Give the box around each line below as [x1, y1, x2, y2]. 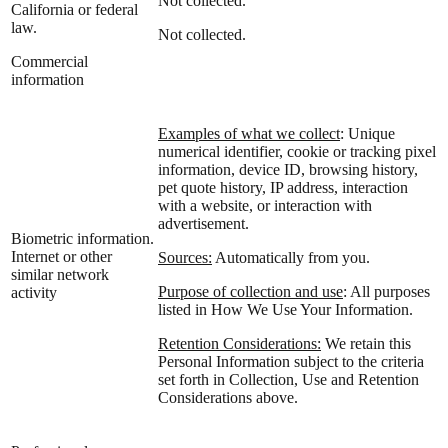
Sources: [158, 248, 212, 266]
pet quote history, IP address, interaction [158, 178, 408, 196]
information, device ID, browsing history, [158, 160, 418, 178]
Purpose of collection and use [158, 282, 343, 300]
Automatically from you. [212, 248, 370, 266]
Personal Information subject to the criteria [158, 352, 424, 370]
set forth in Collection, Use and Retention [158, 370, 419, 388]
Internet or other [11, 247, 112, 265]
